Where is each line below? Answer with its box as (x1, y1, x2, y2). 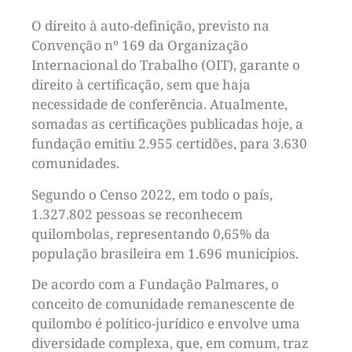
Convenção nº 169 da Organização (31, 36, 248, 55)
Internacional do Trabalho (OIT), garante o (31, 56, 300, 75)
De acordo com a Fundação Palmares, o (31, 275, 279, 294)
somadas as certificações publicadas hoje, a (31, 115, 303, 134)
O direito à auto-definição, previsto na (31, 16, 269, 35)
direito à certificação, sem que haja (31, 75, 251, 94)
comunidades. (31, 154, 119, 173)
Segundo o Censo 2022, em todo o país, (31, 185, 273, 203)
